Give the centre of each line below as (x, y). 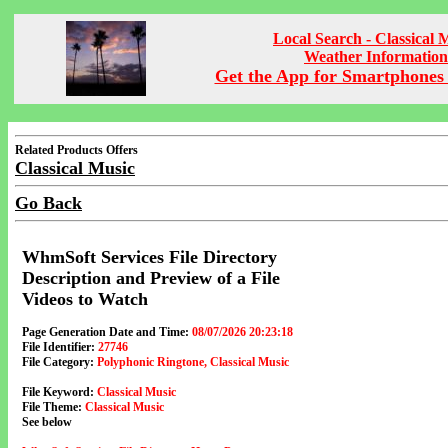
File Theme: (52, 407)
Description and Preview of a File (151, 278)
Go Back (48, 203)
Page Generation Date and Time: (105, 332)
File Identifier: (58, 347)
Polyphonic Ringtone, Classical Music (193, 362)
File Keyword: (58, 392)
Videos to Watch (85, 299)
